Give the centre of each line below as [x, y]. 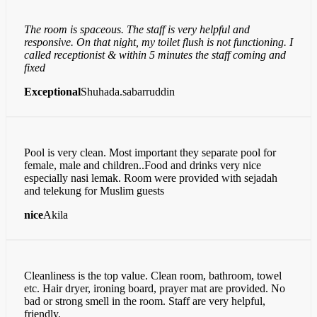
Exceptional [52, 91]
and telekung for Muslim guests [94, 190]
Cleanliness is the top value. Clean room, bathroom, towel [153, 275]
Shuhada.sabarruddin [128, 91]
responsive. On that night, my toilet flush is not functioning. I [158, 42]
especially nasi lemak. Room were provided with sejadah [151, 178]
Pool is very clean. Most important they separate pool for [150, 152]
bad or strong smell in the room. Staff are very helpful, [145, 301]
